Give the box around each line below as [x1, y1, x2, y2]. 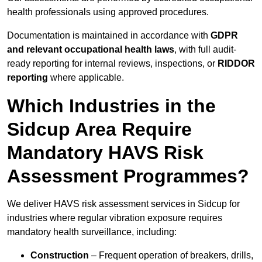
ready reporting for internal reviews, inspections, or [7, 58, 218, 69]
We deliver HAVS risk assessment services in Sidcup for [7, 199, 240, 209]
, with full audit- [174, 44, 236, 55]
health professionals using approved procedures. [7, 7, 209, 18]
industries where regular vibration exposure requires [7, 213, 222, 223]
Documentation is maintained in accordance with [7, 30, 211, 41]
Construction [30, 250, 89, 261]
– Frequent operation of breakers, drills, [89, 250, 253, 261]
